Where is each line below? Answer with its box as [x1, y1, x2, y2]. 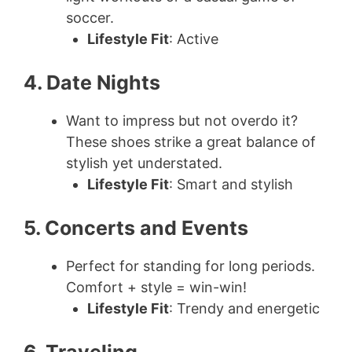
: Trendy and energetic [169, 300, 320, 317]
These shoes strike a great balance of [66, 134, 316, 150]
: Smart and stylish [169, 176, 293, 192]
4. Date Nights [24, 71, 160, 94]
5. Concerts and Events [24, 216, 248, 240]
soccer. [66, 9, 114, 26]
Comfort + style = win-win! [66, 279, 247, 295]
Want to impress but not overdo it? [66, 112, 298, 129]
